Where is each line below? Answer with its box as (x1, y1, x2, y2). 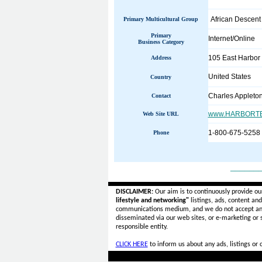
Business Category (137, 39, 184, 45)
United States (208, 73, 251, 81)
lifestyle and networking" (115, 197, 189, 204)
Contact (151, 92, 171, 99)
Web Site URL (143, 111, 179, 117)
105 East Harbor (208, 54, 260, 62)
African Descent (210, 15, 261, 23)
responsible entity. (115, 223, 168, 230)
